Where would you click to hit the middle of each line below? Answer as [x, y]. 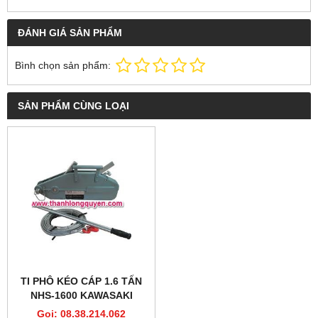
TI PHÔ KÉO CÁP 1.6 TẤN [81, 281]
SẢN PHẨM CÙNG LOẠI [73, 106]
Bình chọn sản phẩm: [63, 65]
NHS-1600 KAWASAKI [81, 295]
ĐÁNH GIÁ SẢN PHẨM [70, 33]
